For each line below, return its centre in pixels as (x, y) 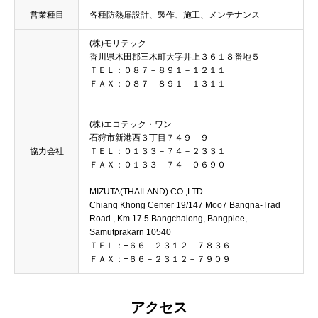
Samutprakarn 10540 (130, 232)
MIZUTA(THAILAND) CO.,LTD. (147, 192)
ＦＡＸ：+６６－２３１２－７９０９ (160, 259)
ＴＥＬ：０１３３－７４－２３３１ (158, 151)
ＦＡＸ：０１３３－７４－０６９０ (158, 165)
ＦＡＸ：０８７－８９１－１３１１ (158, 84)
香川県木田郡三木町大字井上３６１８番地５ (175, 57)
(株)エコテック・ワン (131, 124)
